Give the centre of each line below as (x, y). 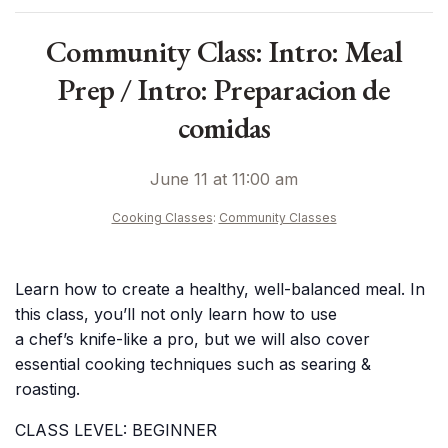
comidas (224, 127)
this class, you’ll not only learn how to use (176, 314)
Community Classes (277, 217)
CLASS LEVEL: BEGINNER (116, 430)
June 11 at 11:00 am (224, 179)
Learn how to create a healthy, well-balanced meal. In (220, 289)
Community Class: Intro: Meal (224, 51)
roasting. (47, 389)
